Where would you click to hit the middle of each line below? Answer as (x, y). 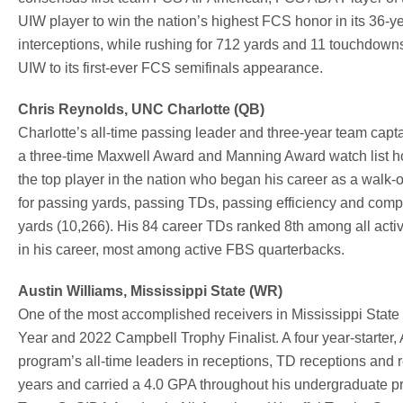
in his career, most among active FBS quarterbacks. (181, 249)
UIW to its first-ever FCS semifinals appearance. (170, 67)
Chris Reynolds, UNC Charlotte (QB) (141, 109)
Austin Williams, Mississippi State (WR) (150, 291)
